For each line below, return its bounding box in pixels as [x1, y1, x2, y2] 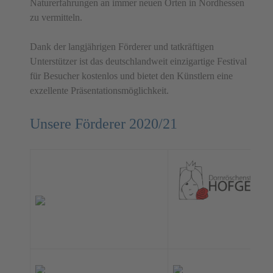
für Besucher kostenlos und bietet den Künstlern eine [30, 71, 233, 82]
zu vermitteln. [30, 12, 82, 23]
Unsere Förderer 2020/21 [30, 116, 177, 132]
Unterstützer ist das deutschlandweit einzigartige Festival [30, 56, 247, 67]
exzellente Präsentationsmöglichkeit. [30, 85, 169, 96]
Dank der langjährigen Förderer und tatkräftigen [30, 41, 214, 52]
